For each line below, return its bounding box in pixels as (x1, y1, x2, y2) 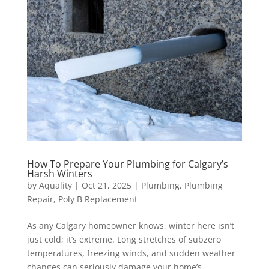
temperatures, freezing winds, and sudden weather (26, 247, 235, 259)
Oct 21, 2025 (81, 179, 131, 191)
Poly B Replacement (58, 193, 138, 205)
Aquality (38, 179, 72, 191)
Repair (26, 193, 53, 205)
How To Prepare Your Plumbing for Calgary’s (26, 157, 228, 171)
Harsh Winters (26, 166, 92, 180)
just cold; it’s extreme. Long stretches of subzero (26, 233, 221, 245)
